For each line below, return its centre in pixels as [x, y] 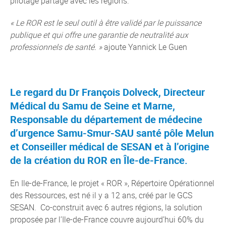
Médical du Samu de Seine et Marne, [93, 106]
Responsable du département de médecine [106, 119]
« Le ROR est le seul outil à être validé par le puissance [106, 23]
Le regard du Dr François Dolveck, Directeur [107, 92]
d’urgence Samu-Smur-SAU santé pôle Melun [112, 133]
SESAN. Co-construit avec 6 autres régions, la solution [106, 207]
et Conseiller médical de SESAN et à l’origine [110, 147]
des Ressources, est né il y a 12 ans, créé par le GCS [101, 195]
